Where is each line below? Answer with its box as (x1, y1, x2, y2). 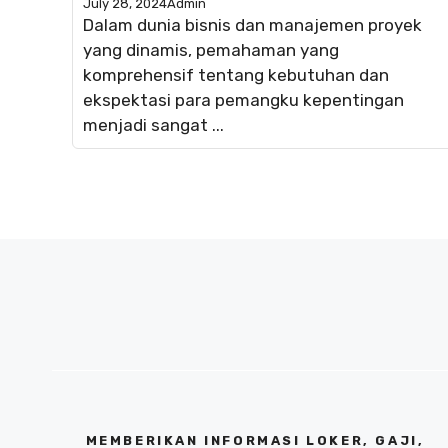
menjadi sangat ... (83, 114, 224, 135)
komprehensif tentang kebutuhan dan (83, 64, 389, 85)
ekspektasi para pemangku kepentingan (83, 89, 404, 110)
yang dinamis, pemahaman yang (83, 39, 339, 60)
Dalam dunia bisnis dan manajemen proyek (83, 14, 422, 35)
